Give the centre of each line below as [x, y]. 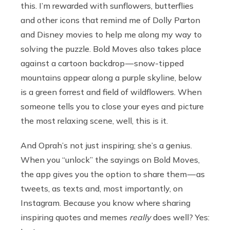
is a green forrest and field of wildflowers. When [111, 92]
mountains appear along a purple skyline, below [111, 77]
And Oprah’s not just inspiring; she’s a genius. [106, 145]
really [140, 217]
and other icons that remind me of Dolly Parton [110, 20]
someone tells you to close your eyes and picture [112, 106]
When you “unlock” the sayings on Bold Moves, [110, 159]
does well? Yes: [180, 217]
